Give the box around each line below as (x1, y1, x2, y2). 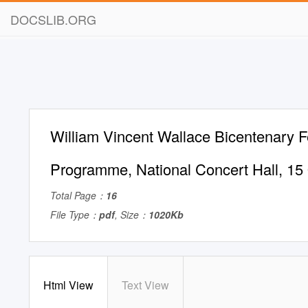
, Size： (115, 208, 148, 221)
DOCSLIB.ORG (10, 10, 96, 28)
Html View (43, 277, 93, 293)
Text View (122, 277, 169, 293)
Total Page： (50, 188, 106, 202)
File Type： (50, 208, 99, 221)
